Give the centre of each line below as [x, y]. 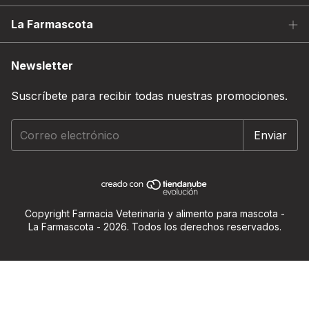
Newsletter [42, 66]
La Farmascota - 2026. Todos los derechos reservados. [154, 227]
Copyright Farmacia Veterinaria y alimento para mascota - [154, 213]
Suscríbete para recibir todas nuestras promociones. [149, 96]
